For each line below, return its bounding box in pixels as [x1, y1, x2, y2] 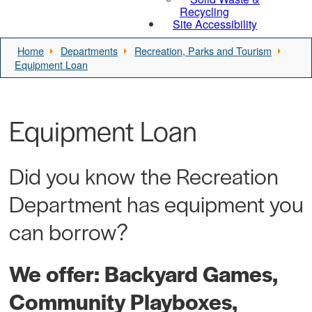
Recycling [180, 3, 229, 19]
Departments [61, 43, 118, 58]
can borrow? [8, 216, 137, 247]
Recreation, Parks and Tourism [134, 43, 272, 58]
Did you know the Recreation [8, 160, 279, 191]
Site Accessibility [173, 16, 257, 32]
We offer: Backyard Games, [8, 258, 277, 288]
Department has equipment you [8, 188, 304, 219]
